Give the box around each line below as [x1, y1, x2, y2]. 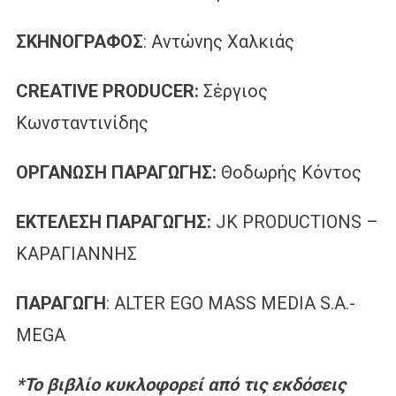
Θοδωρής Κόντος [216, 161, 362, 183]
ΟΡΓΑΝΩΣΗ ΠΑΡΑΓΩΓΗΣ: [15, 161, 217, 183]
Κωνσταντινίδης [15, 111, 148, 133]
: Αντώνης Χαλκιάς [142, 30, 294, 52]
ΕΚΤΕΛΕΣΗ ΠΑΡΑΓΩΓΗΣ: [15, 210, 216, 232]
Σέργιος [202, 80, 268, 102]
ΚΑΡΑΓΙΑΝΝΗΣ [15, 242, 137, 264]
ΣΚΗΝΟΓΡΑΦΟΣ [15, 30, 143, 52]
